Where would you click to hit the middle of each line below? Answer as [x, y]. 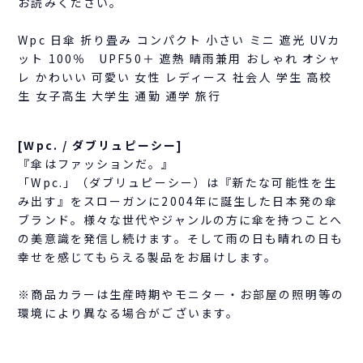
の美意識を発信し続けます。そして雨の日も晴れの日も [181, 239]
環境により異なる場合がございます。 [129, 313]
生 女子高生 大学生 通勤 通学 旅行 [120, 96]
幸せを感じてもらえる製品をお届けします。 [148, 257]
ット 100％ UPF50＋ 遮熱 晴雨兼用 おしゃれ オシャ [180, 59]
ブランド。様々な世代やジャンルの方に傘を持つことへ [180, 220]
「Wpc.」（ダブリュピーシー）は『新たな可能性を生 [177, 183]
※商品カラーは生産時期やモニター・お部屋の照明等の [181, 295]
